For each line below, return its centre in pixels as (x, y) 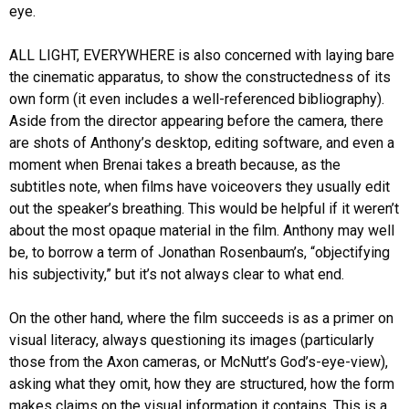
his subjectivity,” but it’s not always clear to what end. (177, 274)
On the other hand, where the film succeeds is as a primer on (201, 318)
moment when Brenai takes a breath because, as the (175, 164)
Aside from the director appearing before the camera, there (196, 121)
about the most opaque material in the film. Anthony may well (202, 230)
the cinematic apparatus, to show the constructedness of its (200, 77)
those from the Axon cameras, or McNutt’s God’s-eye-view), (199, 362)
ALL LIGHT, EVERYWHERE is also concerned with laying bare (202, 55)
